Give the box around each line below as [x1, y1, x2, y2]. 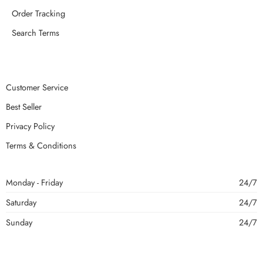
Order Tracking [12, 6, 65, 19]
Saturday [6, 195, 36, 208]
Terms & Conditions [6, 139, 76, 151]
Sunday [6, 215, 32, 228]
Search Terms [12, 26, 59, 39]
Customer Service [6, 80, 68, 93]
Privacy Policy [6, 119, 55, 132]
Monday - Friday [6, 176, 63, 188]
